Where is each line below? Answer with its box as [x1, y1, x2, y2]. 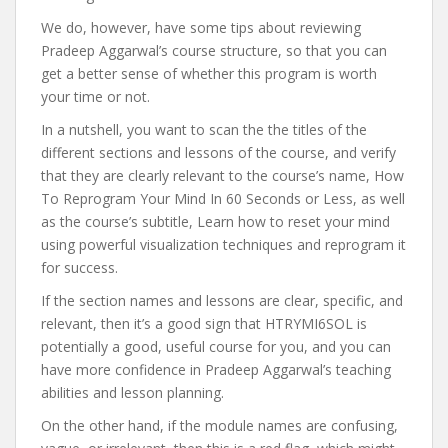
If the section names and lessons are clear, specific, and [41, 291, 403, 310]
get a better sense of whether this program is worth [41, 64, 377, 83]
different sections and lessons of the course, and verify [41, 143, 396, 162]
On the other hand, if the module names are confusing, [41, 416, 398, 435]
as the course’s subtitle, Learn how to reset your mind [41, 212, 390, 231]
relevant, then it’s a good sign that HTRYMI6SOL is [41, 314, 367, 333]
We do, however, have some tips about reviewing [41, 18, 361, 37]
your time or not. [41, 87, 150, 106]
